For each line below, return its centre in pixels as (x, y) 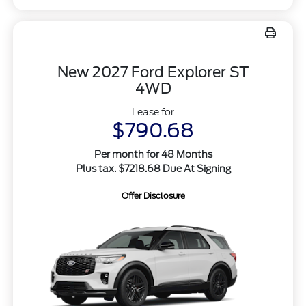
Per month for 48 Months (153, 154)
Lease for (153, 112)
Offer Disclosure (153, 195)
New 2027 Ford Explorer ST (153, 72)
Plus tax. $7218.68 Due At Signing (153, 168)
